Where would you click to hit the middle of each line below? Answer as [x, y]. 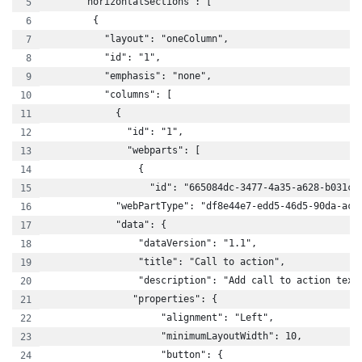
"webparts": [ [124, 150]
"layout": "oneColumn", [138, 39]
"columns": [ [110, 95]
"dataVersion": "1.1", [152, 243]
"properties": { [133, 299]
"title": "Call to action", [166, 262]
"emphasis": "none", [130, 76]
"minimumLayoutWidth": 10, [175, 336]
